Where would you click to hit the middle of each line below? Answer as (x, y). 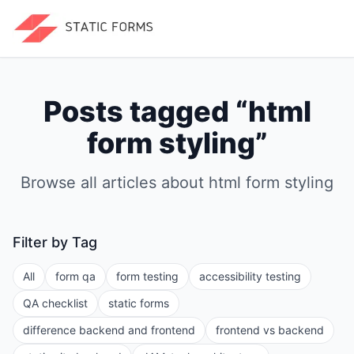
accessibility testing (250, 276)
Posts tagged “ (145, 111)
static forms (139, 303)
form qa (75, 276)
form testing (147, 276)
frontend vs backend (270, 330)
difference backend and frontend (109, 330)
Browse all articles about (115, 183)
